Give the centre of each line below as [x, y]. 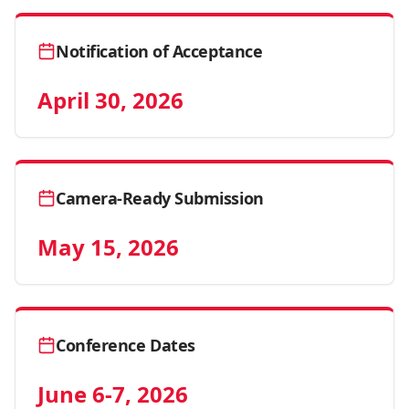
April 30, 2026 [110, 100]
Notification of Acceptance [159, 51]
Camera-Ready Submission [160, 198]
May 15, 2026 [108, 247]
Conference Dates [126, 345]
